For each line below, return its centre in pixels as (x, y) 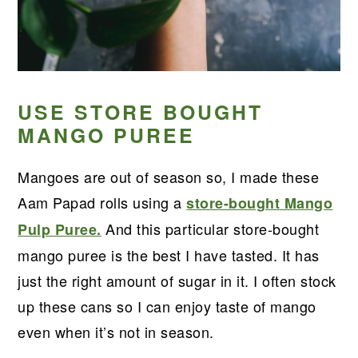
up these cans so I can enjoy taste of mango (167, 306)
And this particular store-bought (210, 228)
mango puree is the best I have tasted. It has (169, 255)
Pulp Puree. (60, 229)
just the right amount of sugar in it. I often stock (177, 280)
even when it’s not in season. (116, 331)
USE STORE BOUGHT (141, 111)
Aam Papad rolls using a (102, 202)
